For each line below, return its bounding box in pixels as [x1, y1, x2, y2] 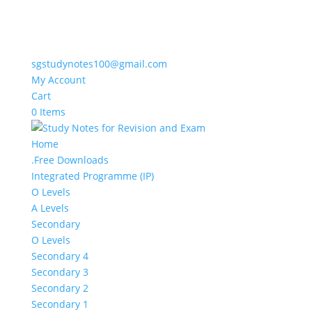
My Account [31, 73, 86, 86]
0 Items [31, 105, 65, 118]
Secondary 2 [31, 281, 88, 295]
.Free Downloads [31, 153, 109, 166]
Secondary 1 [31, 297, 88, 311]
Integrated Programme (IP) [31, 169, 154, 182]
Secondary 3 [31, 265, 88, 279]
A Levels [31, 201, 69, 214]
